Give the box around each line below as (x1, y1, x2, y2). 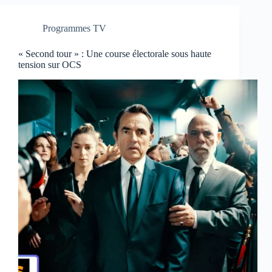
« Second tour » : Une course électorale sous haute (18, 49, 211, 59)
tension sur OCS (18, 59, 81, 70)
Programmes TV (42, 23, 106, 34)
